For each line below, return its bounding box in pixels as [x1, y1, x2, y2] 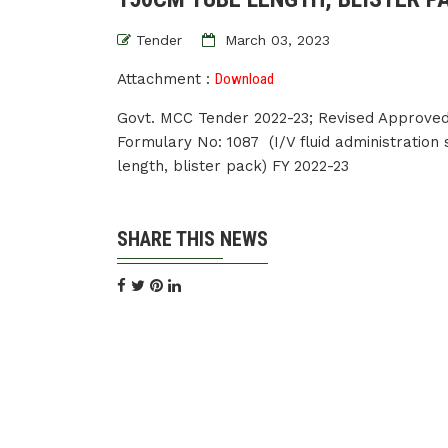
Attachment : [117, 70, 215, 88]
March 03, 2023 [220, 32, 330, 48]
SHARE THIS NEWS [117, 227, 268, 251]
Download [215, 70, 274, 88]
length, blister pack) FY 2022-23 [117, 157, 349, 175]
